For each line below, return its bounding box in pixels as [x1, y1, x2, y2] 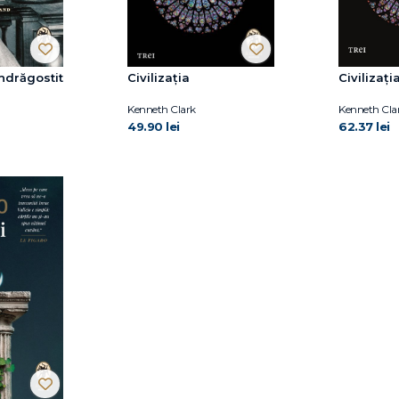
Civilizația [127, 69, 190, 85]
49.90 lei [127, 118, 180, 134]
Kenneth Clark [127, 102, 196, 116]
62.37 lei [338, 118, 390, 134]
